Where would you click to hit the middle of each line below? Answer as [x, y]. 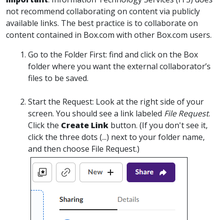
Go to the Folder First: [68, 55]
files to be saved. [58, 78]
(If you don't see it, [174, 125]
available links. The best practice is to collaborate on [102, 23]
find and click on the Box [152, 55]
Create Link [85, 125]
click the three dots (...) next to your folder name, [116, 137]
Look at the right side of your [149, 102]
